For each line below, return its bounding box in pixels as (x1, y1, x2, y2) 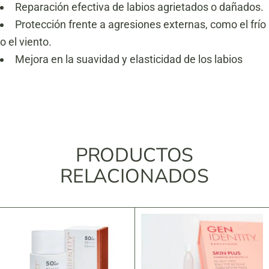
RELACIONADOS (59, 163, 210, 189)
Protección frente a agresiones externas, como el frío (15, 18, 266, 31)
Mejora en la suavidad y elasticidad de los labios (15, 53, 243, 65)
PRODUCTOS (75, 142, 194, 168)
